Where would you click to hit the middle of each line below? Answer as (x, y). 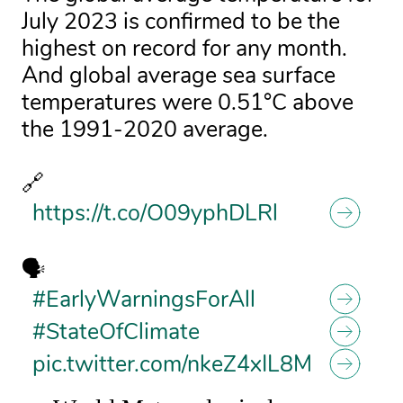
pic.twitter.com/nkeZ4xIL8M (172, 364)
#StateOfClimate (116, 331)
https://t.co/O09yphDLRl (155, 213)
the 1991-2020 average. (144, 129)
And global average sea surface (178, 75)
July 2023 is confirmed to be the (180, 21)
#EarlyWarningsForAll (143, 299)
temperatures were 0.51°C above (187, 102)
